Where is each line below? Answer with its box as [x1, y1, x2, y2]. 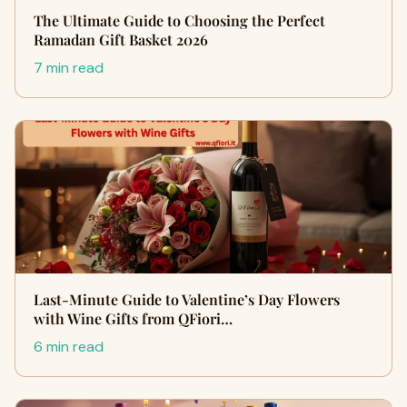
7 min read [34, 58, 104, 77]
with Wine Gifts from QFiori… [34, 309, 233, 328]
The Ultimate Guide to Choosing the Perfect [34, 11, 325, 30]
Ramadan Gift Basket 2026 [34, 30, 208, 49]
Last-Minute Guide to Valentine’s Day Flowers [34, 290, 340, 309]
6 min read [34, 337, 104, 356]
